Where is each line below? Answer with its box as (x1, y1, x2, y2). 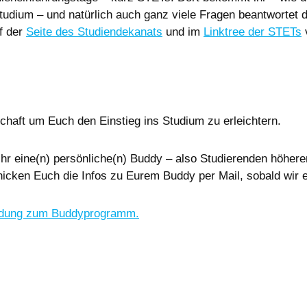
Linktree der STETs (204, 25, 302, 39)
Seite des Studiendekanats (26, 25, 162, 39)
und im (162, 25, 204, 39)
